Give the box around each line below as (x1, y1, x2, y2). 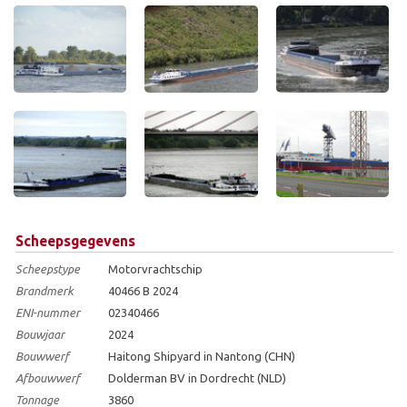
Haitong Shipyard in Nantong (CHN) (108, 349, 295, 362)
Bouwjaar (15, 327, 65, 341)
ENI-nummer (15, 305, 80, 319)
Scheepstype (15, 262, 80, 275)
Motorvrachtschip (108, 262, 203, 275)
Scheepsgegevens (15, 232, 135, 249)
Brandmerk (15, 283, 74, 297)
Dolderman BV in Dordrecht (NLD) (108, 371, 286, 384)
